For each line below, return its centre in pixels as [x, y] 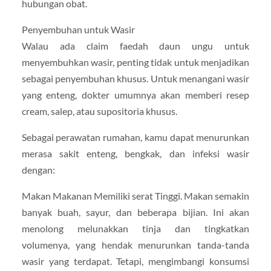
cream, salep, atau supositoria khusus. [99, 111]
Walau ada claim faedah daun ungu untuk [135, 45]
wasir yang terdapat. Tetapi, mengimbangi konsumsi [135, 261]
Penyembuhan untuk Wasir [78, 29]
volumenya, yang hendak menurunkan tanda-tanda [135, 245]
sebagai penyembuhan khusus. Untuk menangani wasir [135, 78]
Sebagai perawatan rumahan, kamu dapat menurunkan [135, 137]
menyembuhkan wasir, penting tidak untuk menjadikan [135, 62]
